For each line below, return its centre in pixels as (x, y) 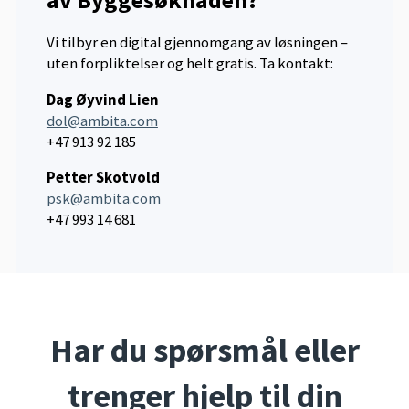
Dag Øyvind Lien (102, 99)
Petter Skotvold (103, 178)
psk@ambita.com (103, 199)
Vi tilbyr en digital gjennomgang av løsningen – (197, 42)
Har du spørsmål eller (204, 351)
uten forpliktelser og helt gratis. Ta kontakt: (189, 63)
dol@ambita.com (102, 120)
